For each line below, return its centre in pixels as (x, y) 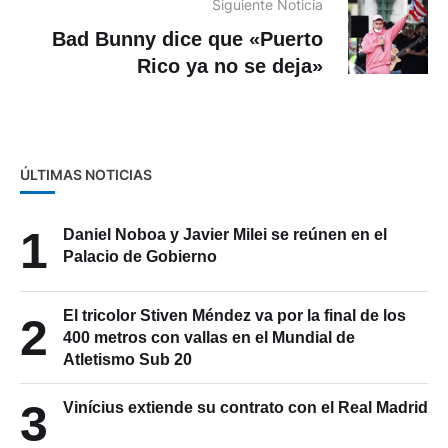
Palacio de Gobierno (140, 257)
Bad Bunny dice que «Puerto (187, 39)
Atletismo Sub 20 (127, 360)
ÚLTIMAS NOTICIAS (86, 175)
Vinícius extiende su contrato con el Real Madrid (245, 408)
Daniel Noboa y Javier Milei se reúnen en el (225, 235)
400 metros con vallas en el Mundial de (209, 338)
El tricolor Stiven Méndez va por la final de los (234, 316)
